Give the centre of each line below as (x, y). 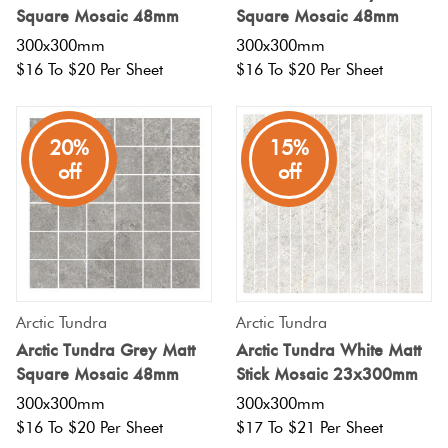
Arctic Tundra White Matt (328, 349)
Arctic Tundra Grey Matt (105, 349)
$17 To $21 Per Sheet (309, 428)
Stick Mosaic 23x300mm (327, 373)
